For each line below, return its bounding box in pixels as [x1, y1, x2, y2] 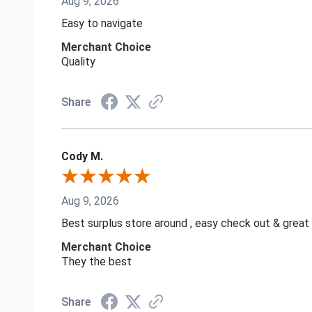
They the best [61, 254, 132, 268]
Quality [61, 54, 95, 68]
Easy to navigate [61, 16, 143, 30]
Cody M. [61, 149, 103, 163]
